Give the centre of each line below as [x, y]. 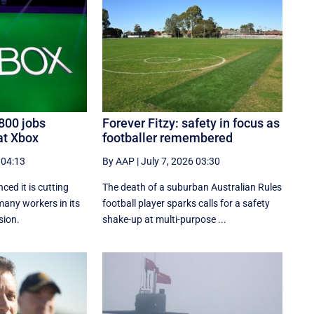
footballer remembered [168, 137]
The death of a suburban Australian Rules [192, 187]
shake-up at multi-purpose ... [165, 219]
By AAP [119, 161]
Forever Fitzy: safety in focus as [191, 123]
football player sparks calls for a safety [186, 203]
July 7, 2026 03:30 [181, 161]
